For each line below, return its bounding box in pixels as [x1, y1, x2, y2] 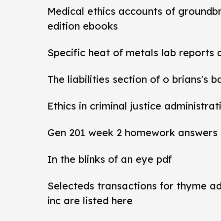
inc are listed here [47, 194, 133, 207]
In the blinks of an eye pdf [47, 153, 172, 165]
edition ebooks [47, 20, 118, 32]
